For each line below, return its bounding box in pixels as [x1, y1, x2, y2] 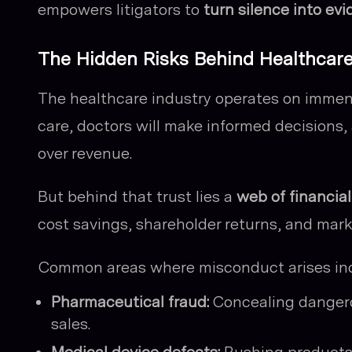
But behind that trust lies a [38, 187, 236, 206]
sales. [51, 314, 90, 333]
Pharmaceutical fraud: [51, 292, 209, 311]
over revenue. [38, 144, 132, 163]
